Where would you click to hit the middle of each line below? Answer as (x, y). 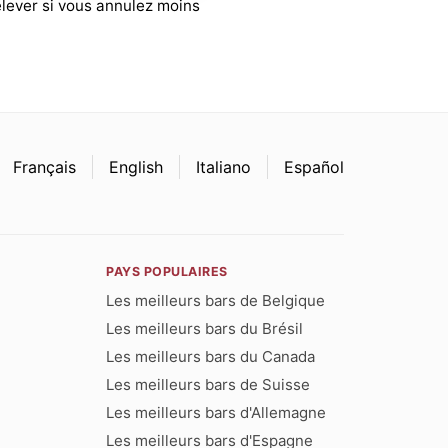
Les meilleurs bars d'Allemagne (216, 412)
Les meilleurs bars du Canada (211, 356)
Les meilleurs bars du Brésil (205, 328)
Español (314, 166)
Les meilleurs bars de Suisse (208, 384)
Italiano (223, 166)
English (136, 166)
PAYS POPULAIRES (167, 271)
